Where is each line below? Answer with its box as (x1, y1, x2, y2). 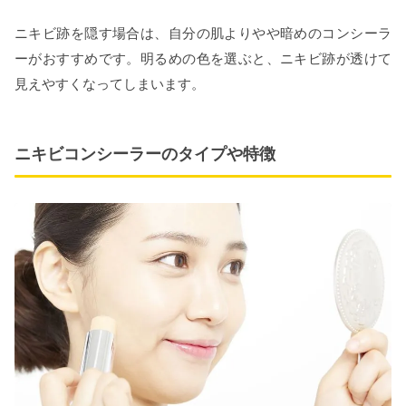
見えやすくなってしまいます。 (14, 75, 205, 93)
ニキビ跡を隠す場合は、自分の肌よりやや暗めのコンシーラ (14, 24, 391, 43)
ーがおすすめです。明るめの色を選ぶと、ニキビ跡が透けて (14, 50, 391, 68)
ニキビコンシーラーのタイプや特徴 (14, 145, 275, 164)
